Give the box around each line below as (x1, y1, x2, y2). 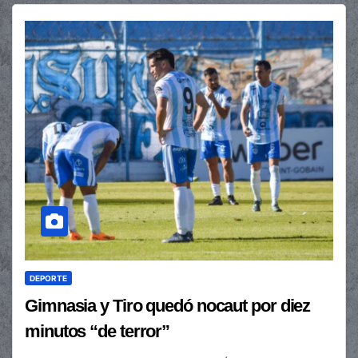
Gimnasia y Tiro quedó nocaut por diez (25, 296, 311, 316)
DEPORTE (30, 273, 67, 284)
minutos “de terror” (25, 321, 170, 342)
